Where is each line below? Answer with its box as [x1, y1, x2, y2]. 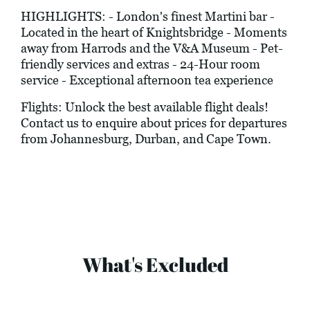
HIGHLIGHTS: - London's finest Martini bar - [21, 9, 275, 24]
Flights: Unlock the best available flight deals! [21, 100, 268, 115]
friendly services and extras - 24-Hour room [21, 57, 260, 72]
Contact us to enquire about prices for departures [21, 116, 287, 131]
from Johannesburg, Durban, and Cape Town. [21, 131, 271, 147]
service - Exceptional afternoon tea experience [21, 73, 273, 88]
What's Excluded [82, 251, 228, 278]
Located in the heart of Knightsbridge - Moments [21, 25, 287, 40]
